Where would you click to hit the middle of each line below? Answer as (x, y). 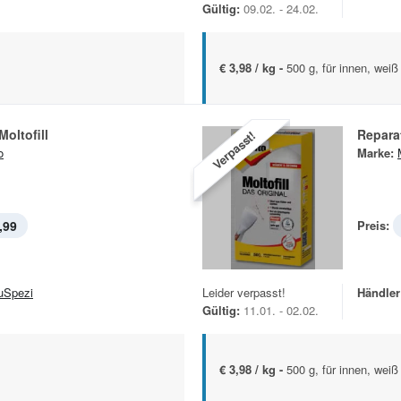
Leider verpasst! (244, 292)
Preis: (373, 226)
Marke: (375, 153)
